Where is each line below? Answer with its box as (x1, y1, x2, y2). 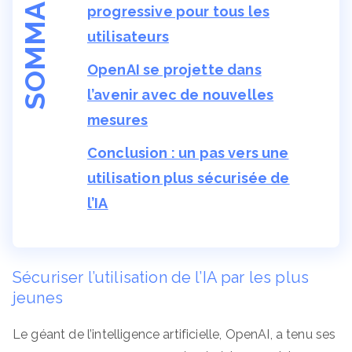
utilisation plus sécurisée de (87, 170, 290, 186)
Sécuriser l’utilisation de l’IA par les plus (13, 268, 310, 287)
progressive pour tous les (87, 3, 270, 20)
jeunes (13, 288, 63, 307)
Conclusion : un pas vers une (87, 145, 289, 161)
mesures (87, 112, 148, 128)
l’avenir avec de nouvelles (87, 86, 274, 103)
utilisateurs (87, 28, 169, 45)
